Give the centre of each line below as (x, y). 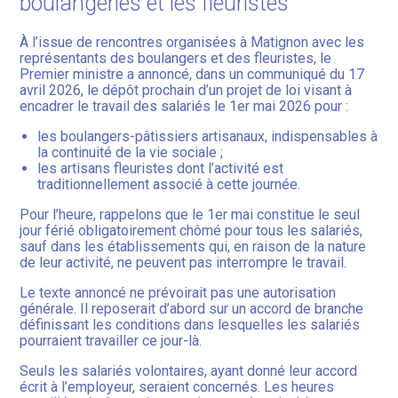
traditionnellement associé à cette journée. (169, 185)
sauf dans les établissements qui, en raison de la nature (193, 247)
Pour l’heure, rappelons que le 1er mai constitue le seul (190, 215)
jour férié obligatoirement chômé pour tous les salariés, (191, 231)
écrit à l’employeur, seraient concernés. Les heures (177, 387)
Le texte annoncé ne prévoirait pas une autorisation (178, 293)
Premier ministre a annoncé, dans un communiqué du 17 (192, 75)
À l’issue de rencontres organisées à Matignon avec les (192, 43)
